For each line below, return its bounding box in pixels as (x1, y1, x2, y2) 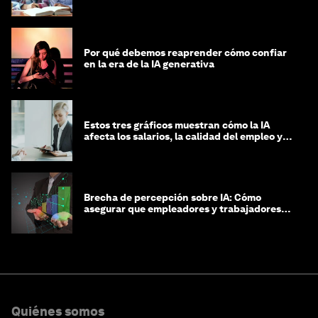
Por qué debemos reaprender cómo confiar (84, 47, 287, 59)
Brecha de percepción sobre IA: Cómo (84, 192, 261, 204)
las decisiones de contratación (84, 142, 229, 154)
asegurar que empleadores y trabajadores (84, 203, 281, 215)
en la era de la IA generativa (84, 58, 214, 70)
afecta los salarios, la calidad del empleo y (84, 131, 283, 143)
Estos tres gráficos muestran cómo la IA (84, 119, 270, 131)
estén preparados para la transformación (84, 214, 280, 226)
